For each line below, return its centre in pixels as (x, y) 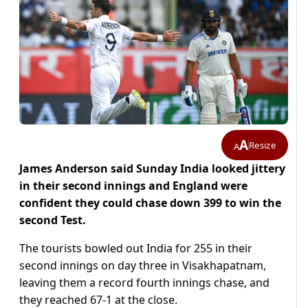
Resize (262, 145)
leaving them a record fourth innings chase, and (144, 283)
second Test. (53, 220)
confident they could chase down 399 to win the (150, 203)
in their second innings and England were (133, 186)
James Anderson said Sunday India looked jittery (152, 169)
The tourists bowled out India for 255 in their (136, 249)
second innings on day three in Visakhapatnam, (143, 266)
